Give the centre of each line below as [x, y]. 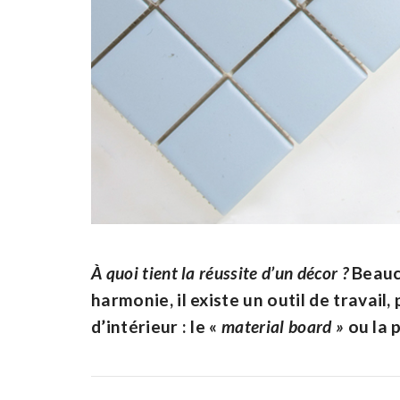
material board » [283, 326]
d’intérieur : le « [157, 326]
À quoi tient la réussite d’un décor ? [220, 272]
